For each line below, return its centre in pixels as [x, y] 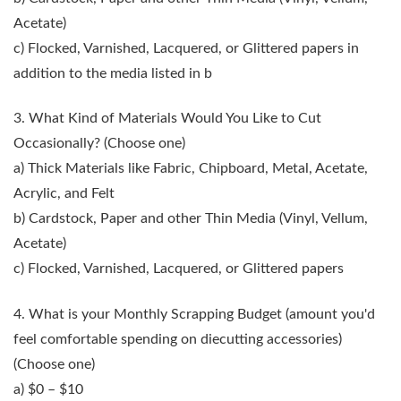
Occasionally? [57, 144]
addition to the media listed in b [113, 73]
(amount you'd [328, 314]
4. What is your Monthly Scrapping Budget [148, 314]
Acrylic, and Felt [64, 194]
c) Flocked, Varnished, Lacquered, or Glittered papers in [186, 48]
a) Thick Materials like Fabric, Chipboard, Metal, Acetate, [191, 169]
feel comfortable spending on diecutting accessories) [178, 339]
